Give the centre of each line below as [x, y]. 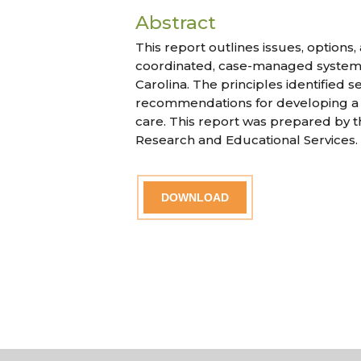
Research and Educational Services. [247, 140]
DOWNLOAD [195, 198]
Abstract [176, 23]
